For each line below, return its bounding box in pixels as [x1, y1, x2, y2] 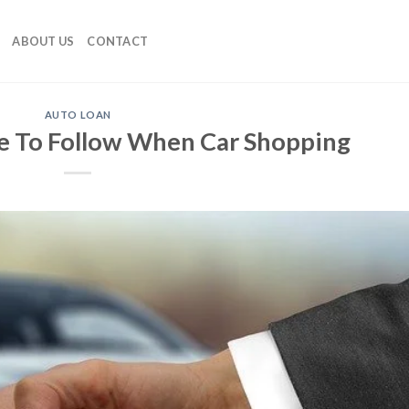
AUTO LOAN [44, 109, 111, 121]
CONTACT [87, 34, 149, 48]
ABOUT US [12, 34, 75, 48]
